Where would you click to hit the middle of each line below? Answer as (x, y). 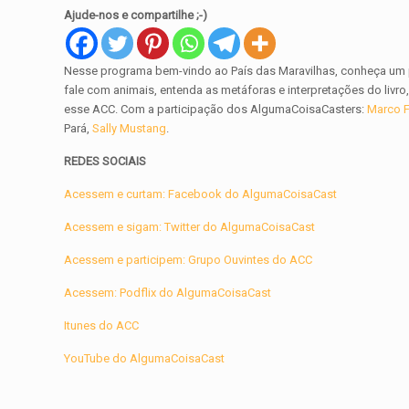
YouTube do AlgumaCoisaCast (145, 359)
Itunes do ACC (102, 326)
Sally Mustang (128, 129)
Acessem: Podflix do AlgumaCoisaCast (168, 293)
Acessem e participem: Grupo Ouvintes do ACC (189, 260)
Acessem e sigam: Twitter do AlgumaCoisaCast (190, 227)
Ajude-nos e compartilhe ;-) (136, 16)
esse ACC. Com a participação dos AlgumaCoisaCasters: (215, 110)
